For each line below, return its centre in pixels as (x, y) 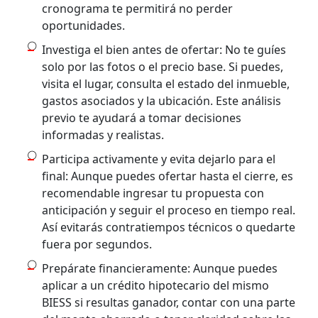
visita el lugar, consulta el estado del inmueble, (166, 83)
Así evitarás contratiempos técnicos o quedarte (169, 227)
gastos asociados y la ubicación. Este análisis (162, 100)
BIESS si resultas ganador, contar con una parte (169, 302)
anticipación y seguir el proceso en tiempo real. (169, 210)
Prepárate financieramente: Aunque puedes (160, 268)
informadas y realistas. (103, 135)
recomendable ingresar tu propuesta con (153, 193)
